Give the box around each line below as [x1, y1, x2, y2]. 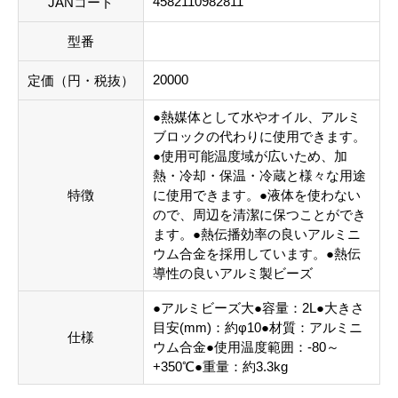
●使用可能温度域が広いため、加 [153, 148, 347, 164]
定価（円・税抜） [28, 73, 134, 89]
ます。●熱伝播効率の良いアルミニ [153, 227, 361, 243]
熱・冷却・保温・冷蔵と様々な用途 [153, 168, 366, 184]
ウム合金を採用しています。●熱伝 [153, 246, 361, 262]
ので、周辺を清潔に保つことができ [153, 207, 366, 223]
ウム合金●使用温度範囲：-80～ [153, 339, 339, 355]
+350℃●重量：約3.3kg [153, 359, 288, 375]
